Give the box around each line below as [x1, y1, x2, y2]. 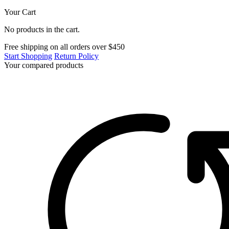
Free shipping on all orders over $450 [4, 42, 125, 52]
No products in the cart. [4, 25, 80, 34]
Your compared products [4, 61, 83, 70]
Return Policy [54, 52, 99, 61]
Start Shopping [4, 52, 52, 61]
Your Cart [4, 8, 36, 17]
